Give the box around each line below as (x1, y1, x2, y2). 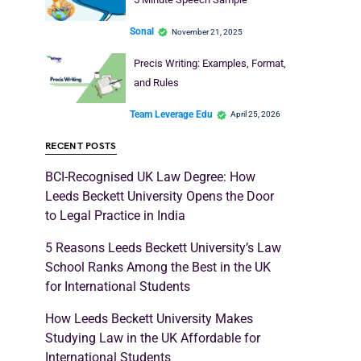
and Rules (133, 76, 179, 89)
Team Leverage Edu (130, 108, 213, 120)
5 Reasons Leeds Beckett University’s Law (45, 240, 281, 255)
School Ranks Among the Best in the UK (45, 259, 271, 275)
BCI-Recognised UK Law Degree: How (45, 169, 255, 185)
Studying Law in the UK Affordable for (45, 330, 260, 346)
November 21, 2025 (172, 27, 243, 36)
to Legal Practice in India (45, 208, 185, 223)
